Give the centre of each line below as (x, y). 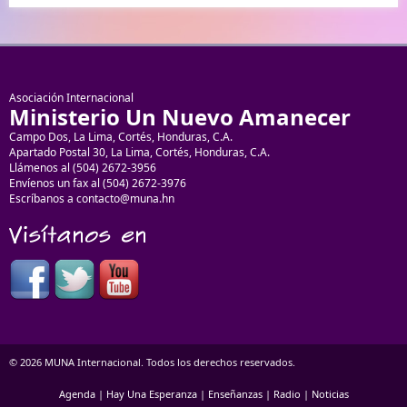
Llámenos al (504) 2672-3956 (83, 167)
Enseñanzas (235, 393)
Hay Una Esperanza (151, 393)
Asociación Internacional (71, 97)
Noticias (330, 393)
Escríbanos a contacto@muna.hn (92, 198)
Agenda (77, 393)
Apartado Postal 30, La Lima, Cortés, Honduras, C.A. (139, 152)
